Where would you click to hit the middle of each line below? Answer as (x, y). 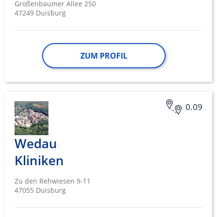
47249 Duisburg (40, 13)
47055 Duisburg (40, 190)
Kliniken (39, 161)
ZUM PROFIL (104, 56)
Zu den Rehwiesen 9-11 (53, 181)
